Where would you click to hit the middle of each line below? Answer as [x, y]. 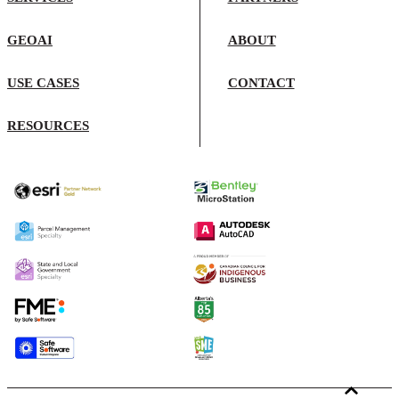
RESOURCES [48, 126]
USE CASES [43, 83]
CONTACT [261, 83]
